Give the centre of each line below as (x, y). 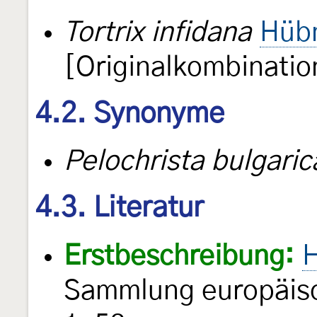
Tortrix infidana (157, 33)
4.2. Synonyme (130, 114)
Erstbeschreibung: (179, 256)
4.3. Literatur (120, 208)
